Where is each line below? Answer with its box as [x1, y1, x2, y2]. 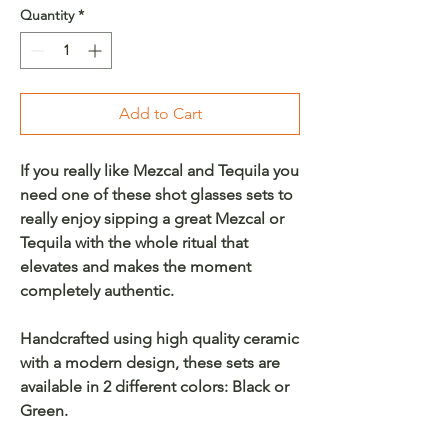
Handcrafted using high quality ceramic [20, 328, 299, 348]
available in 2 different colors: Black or [20, 376, 289, 396]
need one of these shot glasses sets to [20, 184, 293, 204]
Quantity [20, 5, 74, 24]
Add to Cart [118, 103, 202, 123]
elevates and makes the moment [20, 256, 251, 276]
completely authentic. [20, 280, 174, 300]
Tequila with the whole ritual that [20, 232, 248, 252]
